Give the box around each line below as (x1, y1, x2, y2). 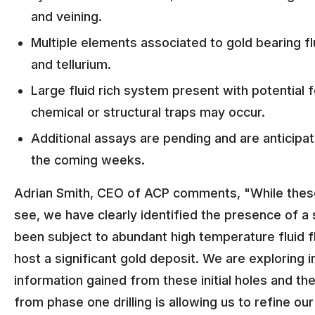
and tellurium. (31, 57, 111, 72)
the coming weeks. (31, 153, 145, 167)
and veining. (31, 9, 102, 24)
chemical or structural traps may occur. (31, 105, 265, 120)
